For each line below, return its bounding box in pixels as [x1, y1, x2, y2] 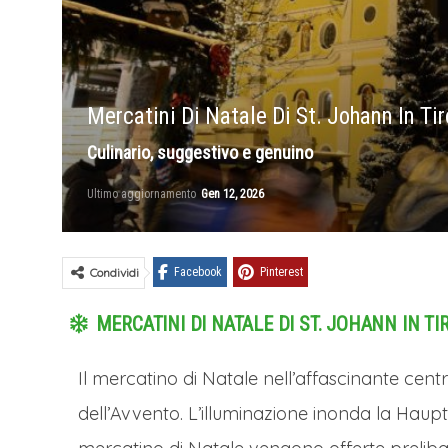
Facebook [174, 264, 222, 279]
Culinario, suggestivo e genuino [87, 141, 313, 163]
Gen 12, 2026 [201, 186, 264, 201]
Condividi [90, 264, 139, 280]
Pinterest [260, 264, 303, 279]
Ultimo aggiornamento [87, 186, 199, 201]
